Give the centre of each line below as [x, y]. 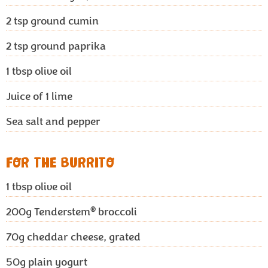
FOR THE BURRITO [60, 163]
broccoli [116, 212]
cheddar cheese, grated [83, 237]
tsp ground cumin [55, 21]
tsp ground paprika [59, 46]
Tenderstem [61, 212]
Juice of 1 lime [39, 96]
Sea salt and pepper [53, 121]
